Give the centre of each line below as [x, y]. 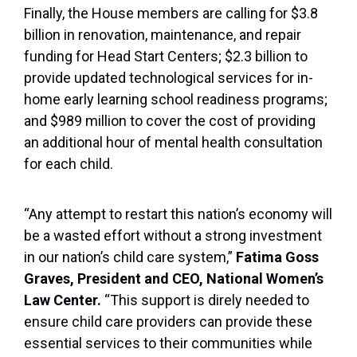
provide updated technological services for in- [169, 78]
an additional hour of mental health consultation [173, 143]
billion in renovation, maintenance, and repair [163, 35]
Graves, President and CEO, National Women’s [174, 279]
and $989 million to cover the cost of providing [170, 121]
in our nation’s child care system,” [130, 257]
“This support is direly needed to [205, 300]
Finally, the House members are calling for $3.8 [171, 14]
